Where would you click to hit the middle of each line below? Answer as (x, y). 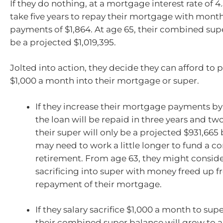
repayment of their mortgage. (99, 184)
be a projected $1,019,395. (63, 42)
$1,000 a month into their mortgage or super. (105, 81)
